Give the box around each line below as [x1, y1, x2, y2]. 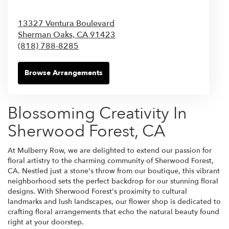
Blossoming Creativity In [8, 102, 187, 125]
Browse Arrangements [25, 67, 103, 78]
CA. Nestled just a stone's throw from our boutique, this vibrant [8, 166, 220, 176]
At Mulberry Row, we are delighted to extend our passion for [8, 145, 212, 155]
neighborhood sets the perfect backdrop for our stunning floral [8, 176, 218, 186]
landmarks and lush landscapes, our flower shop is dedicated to [8, 196, 221, 207]
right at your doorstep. [8, 217, 84, 227]
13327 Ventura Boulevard [18, 17, 114, 29]
